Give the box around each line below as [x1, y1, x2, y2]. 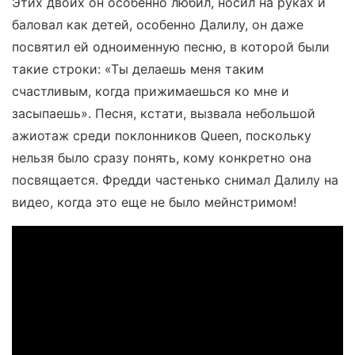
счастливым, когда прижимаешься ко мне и [12, 82, 289, 99]
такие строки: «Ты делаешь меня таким [12, 60, 264, 77]
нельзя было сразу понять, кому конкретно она [12, 149, 311, 166]
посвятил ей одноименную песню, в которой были [12, 38, 330, 55]
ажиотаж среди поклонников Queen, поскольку [12, 127, 311, 143]
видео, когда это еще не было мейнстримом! [12, 193, 296, 210]
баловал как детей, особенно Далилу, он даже [12, 16, 303, 32]
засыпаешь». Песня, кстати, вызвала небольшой [12, 105, 315, 121]
